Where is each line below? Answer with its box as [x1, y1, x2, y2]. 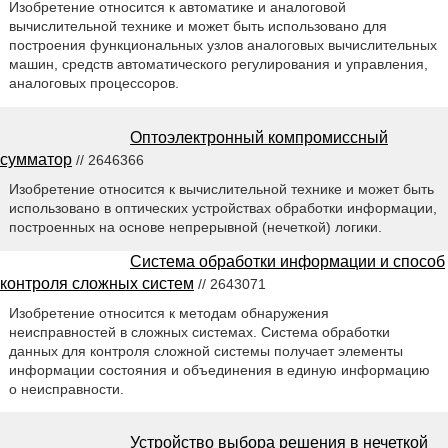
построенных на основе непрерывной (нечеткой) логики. [8, 218, 382, 235]
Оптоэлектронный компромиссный [130, 128, 388, 146]
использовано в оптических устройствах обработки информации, [8, 199, 437, 216]
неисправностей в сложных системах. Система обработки [8, 323, 390, 340]
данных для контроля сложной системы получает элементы [8, 342, 403, 359]
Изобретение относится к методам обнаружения [8, 304, 329, 321]
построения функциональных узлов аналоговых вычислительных [8, 36, 437, 53]
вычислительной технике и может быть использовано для [8, 17, 387, 34]
